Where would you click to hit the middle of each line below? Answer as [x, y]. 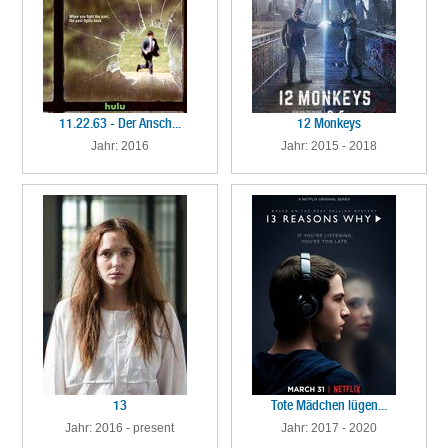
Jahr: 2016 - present [119, 428]
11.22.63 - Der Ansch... [119, 123]
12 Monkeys [328, 123]
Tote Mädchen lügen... [328, 405]
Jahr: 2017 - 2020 [328, 428]
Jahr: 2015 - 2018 [328, 146]
